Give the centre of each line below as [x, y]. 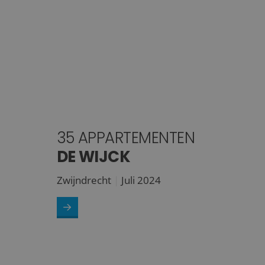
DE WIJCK [93, 156]
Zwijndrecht [84, 180]
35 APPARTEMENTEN [126, 138]
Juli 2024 [141, 180]
